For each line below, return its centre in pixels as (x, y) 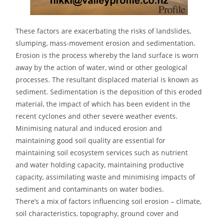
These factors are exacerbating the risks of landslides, (104, 31)
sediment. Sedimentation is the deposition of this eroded (109, 91)
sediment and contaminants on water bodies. (90, 189)
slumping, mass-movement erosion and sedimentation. (106, 43)
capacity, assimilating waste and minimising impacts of (106, 177)
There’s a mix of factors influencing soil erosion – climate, (109, 201)
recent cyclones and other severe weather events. (97, 116)
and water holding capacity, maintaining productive (100, 164)
